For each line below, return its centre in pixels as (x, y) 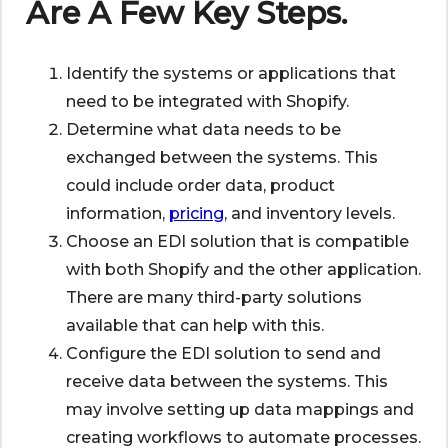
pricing (196, 214)
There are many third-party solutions (214, 298)
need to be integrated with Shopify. (207, 102)
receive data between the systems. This (227, 382)
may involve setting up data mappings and (240, 410)
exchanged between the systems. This (222, 158)
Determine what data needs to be (203, 130)
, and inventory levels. (309, 214)
